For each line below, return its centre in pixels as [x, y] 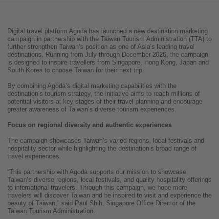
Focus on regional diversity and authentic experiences [89, 125]
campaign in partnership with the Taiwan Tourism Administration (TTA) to [109, 39]
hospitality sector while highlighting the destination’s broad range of [102, 149]
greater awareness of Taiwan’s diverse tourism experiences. [92, 109]
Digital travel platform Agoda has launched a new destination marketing [108, 31]
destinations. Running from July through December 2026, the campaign [108, 55]
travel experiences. [34, 156]
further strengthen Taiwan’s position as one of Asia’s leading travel [101, 47]
